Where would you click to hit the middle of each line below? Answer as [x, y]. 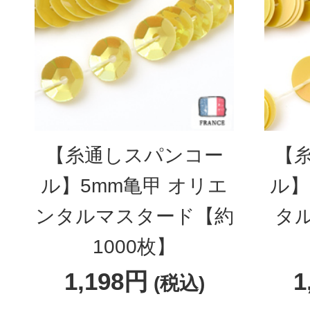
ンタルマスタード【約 [134, 216]
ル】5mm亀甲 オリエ [135, 186]
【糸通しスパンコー [134, 155]
